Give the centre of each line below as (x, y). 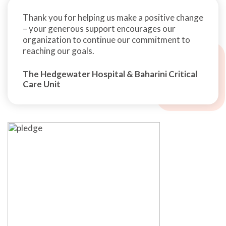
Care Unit (42, 84)
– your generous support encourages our (99, 29)
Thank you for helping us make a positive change (113, 18)
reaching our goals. (59, 51)
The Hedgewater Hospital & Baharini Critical (110, 74)
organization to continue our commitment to (106, 40)
